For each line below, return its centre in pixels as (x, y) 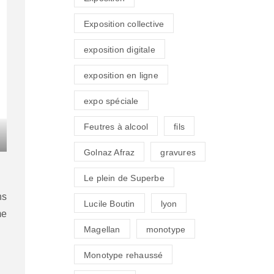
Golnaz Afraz (109, 153)
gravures (178, 153)
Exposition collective (124, 24)
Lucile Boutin (109, 204)
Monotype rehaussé (124, 255)
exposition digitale (120, 50)
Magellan (102, 230)
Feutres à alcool (116, 127)
